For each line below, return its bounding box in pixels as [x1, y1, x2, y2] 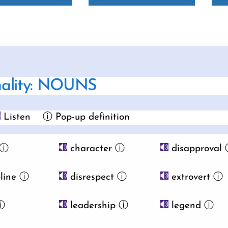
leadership [67, 201, 116, 211]
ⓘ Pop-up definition [34, 112, 130, 122]
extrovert [168, 173, 211, 182]
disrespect [67, 173, 115, 182]
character [67, 144, 112, 154]
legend [168, 201, 202, 211]
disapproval [168, 144, 222, 154]
